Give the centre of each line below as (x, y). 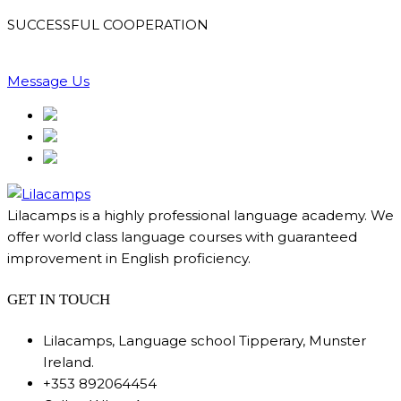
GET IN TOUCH (59, 300)
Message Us (48, 81)
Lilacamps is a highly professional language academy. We (200, 215)
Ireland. (68, 362)
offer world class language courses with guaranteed (182, 236)
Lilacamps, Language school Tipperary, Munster (205, 340)
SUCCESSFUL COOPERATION (108, 24)
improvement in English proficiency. (129, 258)
